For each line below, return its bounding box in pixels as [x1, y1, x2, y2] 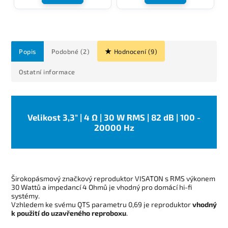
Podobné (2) [51, 47, 90, 55]
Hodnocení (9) [113, 47, 157, 55]
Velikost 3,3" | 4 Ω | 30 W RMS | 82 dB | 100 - [27, 111, 201, 122]
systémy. [11, 191, 40, 200]
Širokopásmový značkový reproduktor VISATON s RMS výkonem [11, 174, 215, 183]
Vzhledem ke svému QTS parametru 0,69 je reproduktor [11, 199, 192, 209]
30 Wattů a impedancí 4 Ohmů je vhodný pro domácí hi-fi [11, 182, 192, 191]
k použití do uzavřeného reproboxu [11, 208, 126, 217]
